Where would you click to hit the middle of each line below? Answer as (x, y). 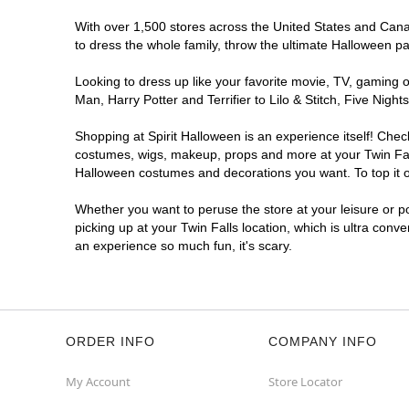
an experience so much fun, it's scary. (184, 246)
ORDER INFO (110, 341)
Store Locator (305, 382)
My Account (98, 382)
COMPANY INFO (323, 341)
